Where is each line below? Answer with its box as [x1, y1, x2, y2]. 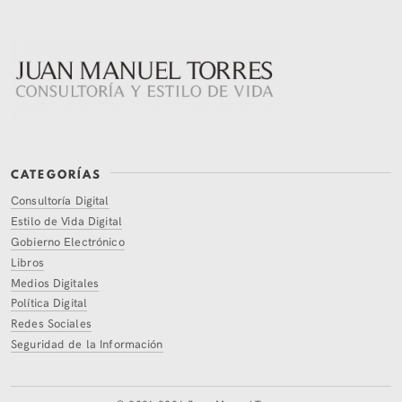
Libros [11, 252, 44, 270]
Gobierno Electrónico [11, 232, 125, 249]
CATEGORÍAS [11, 165, 102, 183]
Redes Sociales [11, 314, 92, 332]
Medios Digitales [11, 273, 100, 291]
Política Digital [11, 293, 88, 311]
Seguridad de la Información [11, 334, 163, 352]
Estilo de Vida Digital [11, 212, 122, 230]
